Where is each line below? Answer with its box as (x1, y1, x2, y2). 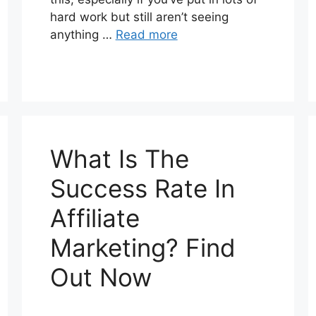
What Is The (49, 144, 189, 174)
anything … (49, 28, 116, 42)
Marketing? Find (49, 233, 236, 263)
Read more (115, 28, 178, 42)
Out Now (49, 262, 152, 293)
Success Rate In (49, 174, 235, 204)
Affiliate (49, 203, 140, 233)
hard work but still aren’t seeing (49, 10, 229, 25)
